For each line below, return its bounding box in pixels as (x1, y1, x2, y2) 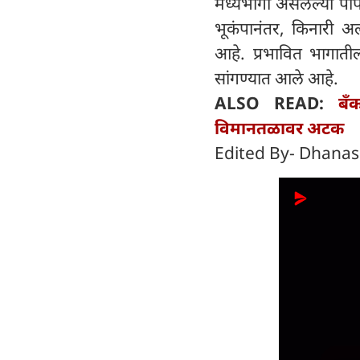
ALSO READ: (215, 92, 339, 115)
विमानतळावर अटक (215, 117, 344, 140)
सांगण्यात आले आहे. (215, 67, 338, 90)
